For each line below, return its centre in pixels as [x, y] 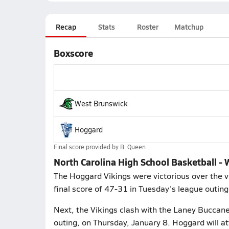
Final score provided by [87, 147]
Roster [147, 27]
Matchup [189, 27]
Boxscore [73, 53]
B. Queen [133, 147]
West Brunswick [101, 104]
